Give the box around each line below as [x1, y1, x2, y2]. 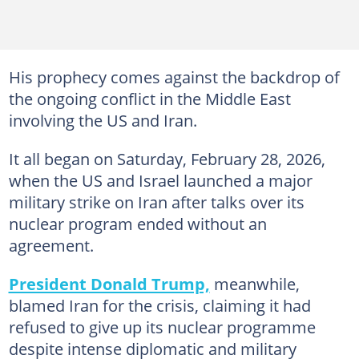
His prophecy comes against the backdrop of [8, 66, 340, 88]
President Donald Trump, [8, 272, 210, 295]
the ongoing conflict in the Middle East [8, 87, 291, 110]
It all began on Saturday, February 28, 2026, [8, 147, 325, 170]
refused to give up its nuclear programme [8, 316, 316, 338]
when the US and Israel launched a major [8, 169, 313, 192]
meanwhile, [209, 272, 300, 295]
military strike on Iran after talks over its [8, 191, 305, 213]
